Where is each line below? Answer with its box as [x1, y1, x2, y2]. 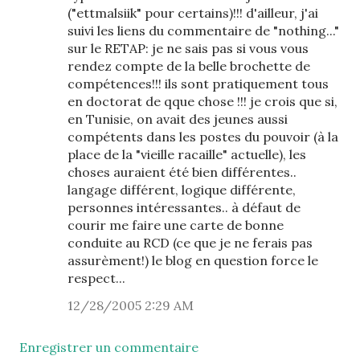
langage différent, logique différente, [67, 182, 296, 198]
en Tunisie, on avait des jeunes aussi [67, 111, 288, 127]
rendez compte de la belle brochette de [67, 58, 310, 74]
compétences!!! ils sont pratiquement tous [67, 76, 329, 92]
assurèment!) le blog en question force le [67, 252, 318, 268]
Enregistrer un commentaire [19, 339, 198, 355]
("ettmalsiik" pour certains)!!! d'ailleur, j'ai [67, 5, 318, 21]
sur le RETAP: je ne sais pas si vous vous [67, 40, 309, 56]
